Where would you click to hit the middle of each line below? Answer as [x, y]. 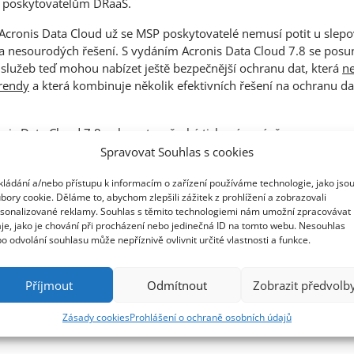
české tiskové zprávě [223, 132]
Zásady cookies [96, 317]
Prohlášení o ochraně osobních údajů [210, 317]
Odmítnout [177, 285]
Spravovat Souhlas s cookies [177, 152]
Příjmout [49, 285]
